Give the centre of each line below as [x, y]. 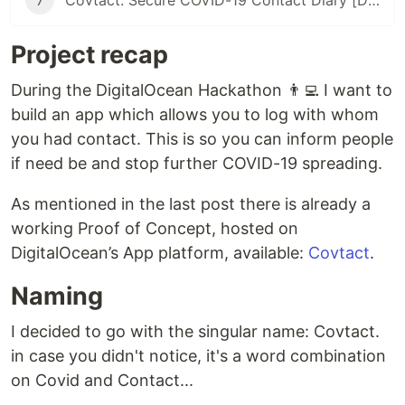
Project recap [89, 55]
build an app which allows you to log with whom [195, 115]
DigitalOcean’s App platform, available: [160, 253]
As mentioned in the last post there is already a [191, 204]
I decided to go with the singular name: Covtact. [195, 332]
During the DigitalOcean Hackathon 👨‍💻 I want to [202, 90]
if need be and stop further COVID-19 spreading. [197, 164]
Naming [57, 297]
